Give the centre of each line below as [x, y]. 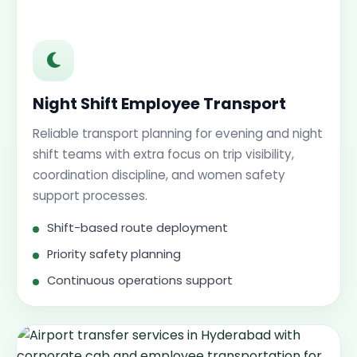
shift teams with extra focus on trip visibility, [163, 154]
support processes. [90, 196]
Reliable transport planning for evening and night [178, 133]
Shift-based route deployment [137, 228]
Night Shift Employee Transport [159, 104]
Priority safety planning [114, 254]
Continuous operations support [140, 280]
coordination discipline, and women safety [159, 175]
